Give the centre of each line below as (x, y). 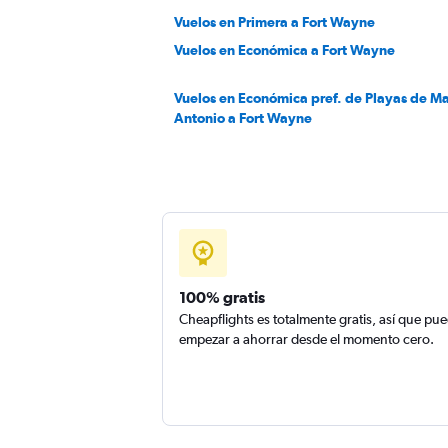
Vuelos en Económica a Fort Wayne (284, 50)
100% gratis (222, 297)
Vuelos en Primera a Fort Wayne (274, 22)
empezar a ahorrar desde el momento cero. (306, 339)
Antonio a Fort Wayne (243, 118)
